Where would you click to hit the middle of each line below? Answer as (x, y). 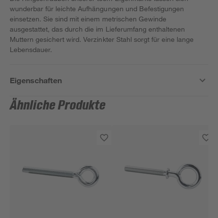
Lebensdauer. (31, 49)
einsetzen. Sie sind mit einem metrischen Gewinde (88, 19)
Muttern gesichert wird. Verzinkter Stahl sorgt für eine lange (102, 39)
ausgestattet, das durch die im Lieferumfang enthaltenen (97, 29)
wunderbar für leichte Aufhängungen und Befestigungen (97, 9)
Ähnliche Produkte (58, 106)
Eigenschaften (36, 80)
